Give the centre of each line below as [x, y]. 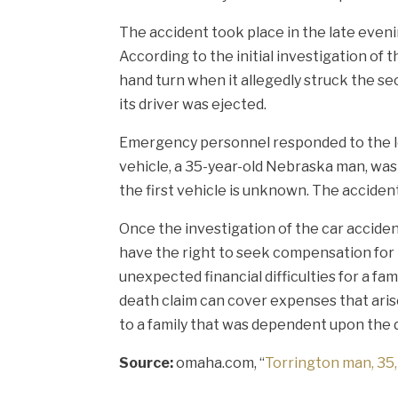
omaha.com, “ [221, 363]
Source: [148, 363]
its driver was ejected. [193, 104]
